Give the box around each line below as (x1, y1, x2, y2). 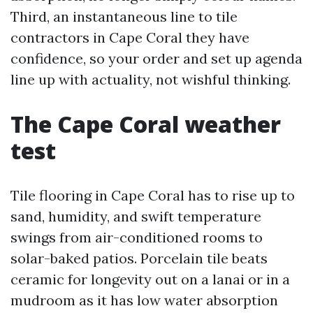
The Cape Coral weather (10, 109, 281, 139)
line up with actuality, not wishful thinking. (10, 71, 291, 88)
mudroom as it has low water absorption (10, 291, 278, 309)
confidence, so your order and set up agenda (10, 50, 303, 67)
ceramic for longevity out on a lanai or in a (10, 270, 290, 288)
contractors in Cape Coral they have (10, 29, 249, 46)
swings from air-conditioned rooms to (10, 228, 263, 246)
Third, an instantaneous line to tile (10, 8, 238, 25)
